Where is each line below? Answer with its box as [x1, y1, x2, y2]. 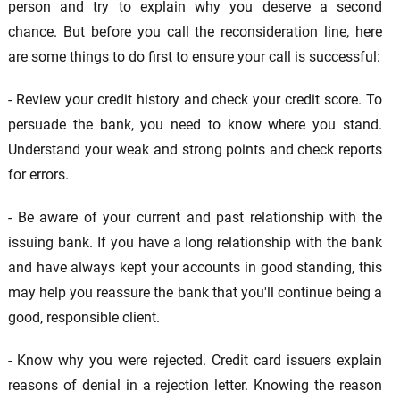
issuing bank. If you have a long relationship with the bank [7, 234, 383, 252]
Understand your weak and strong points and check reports [7, 141, 383, 159]
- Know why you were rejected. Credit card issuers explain [7, 352, 383, 370]
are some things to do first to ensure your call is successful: [7, 48, 380, 66]
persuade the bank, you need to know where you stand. [7, 116, 383, 134]
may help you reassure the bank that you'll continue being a [7, 284, 383, 302]
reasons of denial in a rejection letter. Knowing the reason [7, 377, 383, 395]
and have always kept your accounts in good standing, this [7, 259, 383, 277]
